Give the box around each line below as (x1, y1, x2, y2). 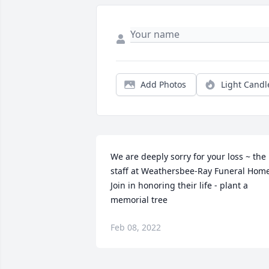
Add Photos (141, 79, 186, 91)
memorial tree (110, 194, 168, 206)
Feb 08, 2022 (110, 222, 161, 234)
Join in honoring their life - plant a (110, 180, 248, 192)
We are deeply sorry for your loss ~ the (110, 151, 266, 163)
